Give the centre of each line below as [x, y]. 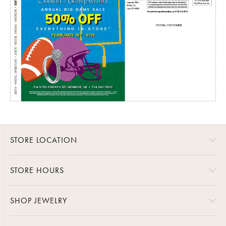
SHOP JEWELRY [39, 201]
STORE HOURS [37, 171]
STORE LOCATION [44, 140]
